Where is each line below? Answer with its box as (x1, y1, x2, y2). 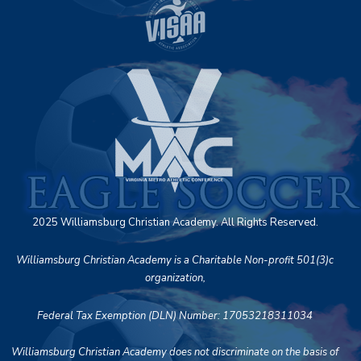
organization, (144, 270, 205, 285)
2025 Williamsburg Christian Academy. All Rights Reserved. (31, 214, 318, 230)
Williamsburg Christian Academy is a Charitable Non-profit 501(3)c (16, 252, 334, 268)
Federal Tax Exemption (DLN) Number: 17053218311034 (37, 308, 313, 323)
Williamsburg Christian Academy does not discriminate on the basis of (11, 344, 338, 359)
